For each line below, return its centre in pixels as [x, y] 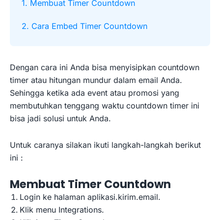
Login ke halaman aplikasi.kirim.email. [90, 197]
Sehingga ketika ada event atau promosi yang [95, 93]
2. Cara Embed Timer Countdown [85, 26]
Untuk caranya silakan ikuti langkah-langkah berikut [105, 145]
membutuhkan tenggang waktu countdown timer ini [105, 105]
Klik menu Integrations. [62, 209]
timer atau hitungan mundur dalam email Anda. [96, 80]
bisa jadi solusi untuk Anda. [62, 118]
